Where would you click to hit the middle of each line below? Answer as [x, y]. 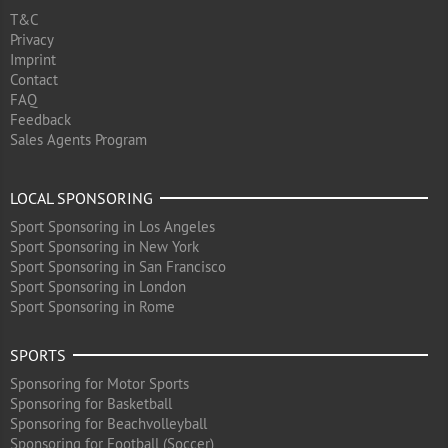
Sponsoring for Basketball [91, 403]
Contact [34, 79]
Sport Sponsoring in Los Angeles [112, 226]
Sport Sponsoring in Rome [92, 306]
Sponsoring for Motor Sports [99, 383]
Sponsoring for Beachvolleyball [108, 423]
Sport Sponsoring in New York [104, 246]
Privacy [32, 39]
